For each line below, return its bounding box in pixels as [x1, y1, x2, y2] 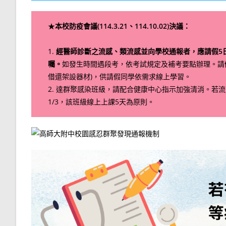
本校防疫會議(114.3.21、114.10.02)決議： [55, 21, 191, 31]
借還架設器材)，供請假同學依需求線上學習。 [48, 72, 192, 82]
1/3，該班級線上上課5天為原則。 [48, 97, 155, 107]
